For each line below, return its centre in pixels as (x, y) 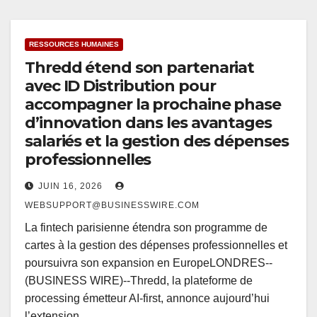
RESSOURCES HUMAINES (74, 45)
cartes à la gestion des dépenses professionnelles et (156, 246)
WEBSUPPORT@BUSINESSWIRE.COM (112, 206)
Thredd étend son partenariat (140, 68)
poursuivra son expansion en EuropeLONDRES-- (149, 263)
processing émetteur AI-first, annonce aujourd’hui (147, 299)
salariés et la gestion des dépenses (157, 142)
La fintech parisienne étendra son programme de (146, 228)
